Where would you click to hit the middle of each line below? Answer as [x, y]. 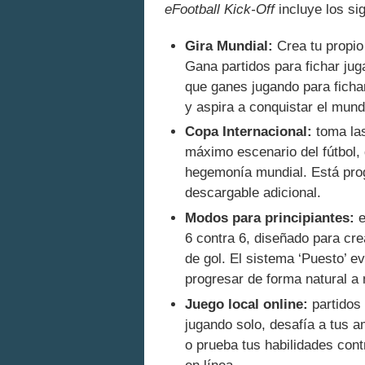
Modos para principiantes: [270, 218]
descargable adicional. [253, 193]
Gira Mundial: [229, 46]
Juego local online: [246, 305]
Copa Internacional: [248, 132]
